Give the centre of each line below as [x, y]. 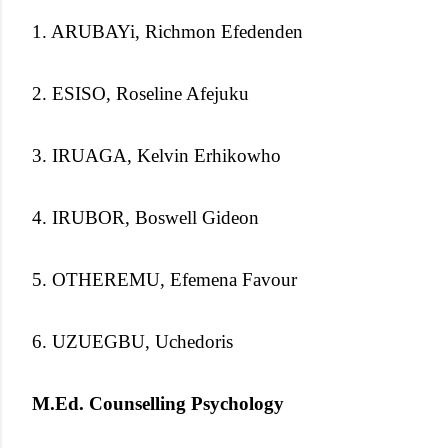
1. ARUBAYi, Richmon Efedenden [167, 31]
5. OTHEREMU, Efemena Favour [164, 279]
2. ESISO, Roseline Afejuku [140, 93]
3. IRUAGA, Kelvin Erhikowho [156, 155]
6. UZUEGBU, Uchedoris [132, 341]
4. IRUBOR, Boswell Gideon [145, 217]
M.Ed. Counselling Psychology [158, 403]
